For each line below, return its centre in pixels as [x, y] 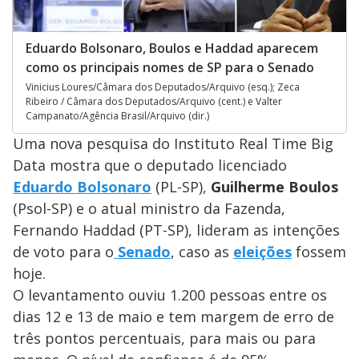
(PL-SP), [181, 186]
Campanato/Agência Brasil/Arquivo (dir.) [117, 115]
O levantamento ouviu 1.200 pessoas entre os [170, 294]
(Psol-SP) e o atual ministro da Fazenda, [149, 208]
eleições [262, 251]
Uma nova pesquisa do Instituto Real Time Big [173, 143]
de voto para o [63, 251]
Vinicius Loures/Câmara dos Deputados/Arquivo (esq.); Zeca [163, 87]
